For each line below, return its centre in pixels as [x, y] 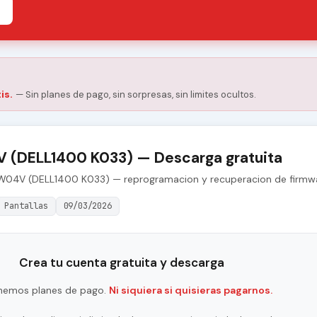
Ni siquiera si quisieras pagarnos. [190, 290]
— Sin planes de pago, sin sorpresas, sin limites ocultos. [136, 95]
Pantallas [26, 206]
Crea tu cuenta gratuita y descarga [122, 263]
